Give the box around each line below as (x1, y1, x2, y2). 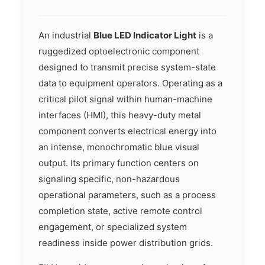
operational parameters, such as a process (38, 189, 216, 201)
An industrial (38, 30, 93, 41)
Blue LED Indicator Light (93, 30, 196, 41)
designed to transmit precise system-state (38, 62, 216, 73)
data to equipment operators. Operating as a (38, 77, 222, 89)
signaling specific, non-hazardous (38, 173, 180, 185)
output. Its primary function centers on (38, 157, 199, 169)
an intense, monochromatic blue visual (38, 141, 199, 153)
